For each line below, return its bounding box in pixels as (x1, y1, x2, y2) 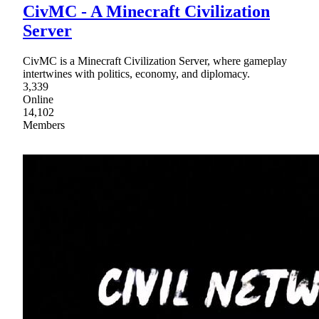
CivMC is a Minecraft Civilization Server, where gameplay (23, 54, 287, 67)
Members (23, 118, 65, 131)
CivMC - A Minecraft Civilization (23, 1, 270, 21)
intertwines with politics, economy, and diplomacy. (23, 67, 250, 80)
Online (23, 93, 53, 105)
